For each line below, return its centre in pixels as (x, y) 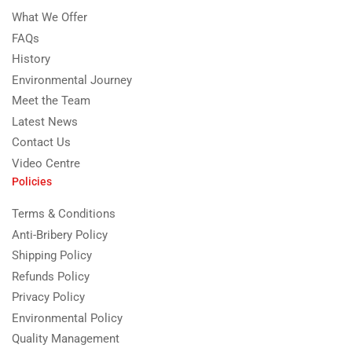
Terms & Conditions (64, 214)
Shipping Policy (52, 256)
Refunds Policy (51, 276)
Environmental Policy (67, 318)
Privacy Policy (48, 297)
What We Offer (49, 18)
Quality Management (66, 339)
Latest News (45, 121)
